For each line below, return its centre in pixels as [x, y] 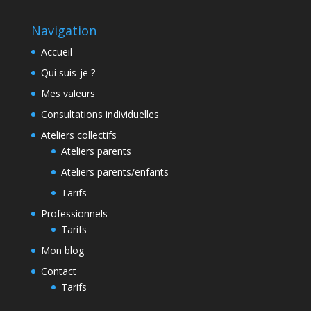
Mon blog [62, 251]
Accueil [56, 52]
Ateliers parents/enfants [115, 172]
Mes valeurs [68, 94]
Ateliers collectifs [78, 135]
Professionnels [74, 214]
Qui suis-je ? [68, 73]
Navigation [64, 31]
